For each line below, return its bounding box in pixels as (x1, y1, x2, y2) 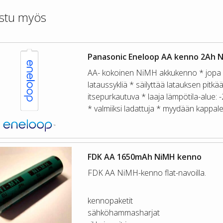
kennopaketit (87, 195, 133, 206)
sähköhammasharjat (87, 207, 160, 218)
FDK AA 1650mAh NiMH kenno (87, 151, 202, 162)
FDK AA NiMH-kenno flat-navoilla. (87, 167, 206, 178)
